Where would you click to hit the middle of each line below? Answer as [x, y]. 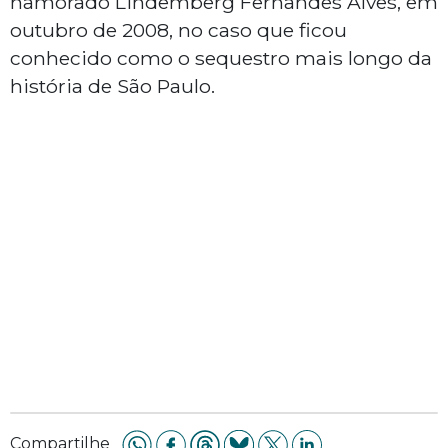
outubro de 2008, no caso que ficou [178, 30]
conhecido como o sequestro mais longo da [221, 58]
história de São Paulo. [112, 86]
